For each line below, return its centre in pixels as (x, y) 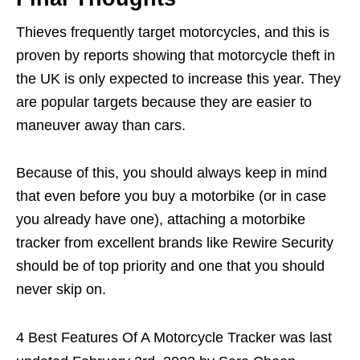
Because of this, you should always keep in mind (172, 173)
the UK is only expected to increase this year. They (178, 79)
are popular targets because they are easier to (164, 102)
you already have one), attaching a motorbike (161, 220)
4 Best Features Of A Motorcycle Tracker (146, 338)
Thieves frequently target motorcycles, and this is (173, 33)
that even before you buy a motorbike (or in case (171, 196)
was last (304, 338)
